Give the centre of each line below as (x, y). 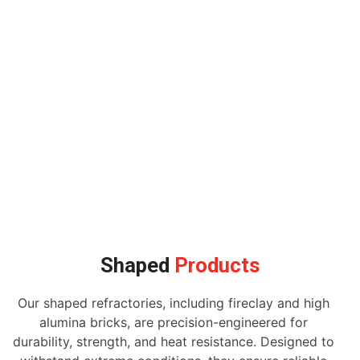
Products (215, 266)
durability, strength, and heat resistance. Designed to (173, 342)
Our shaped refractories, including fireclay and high (173, 303)
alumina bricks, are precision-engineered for (173, 323)
